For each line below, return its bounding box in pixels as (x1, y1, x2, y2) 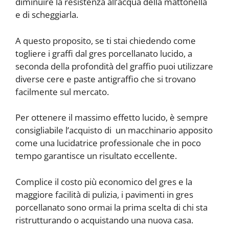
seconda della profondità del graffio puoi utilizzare (15, 60, 213, 72)
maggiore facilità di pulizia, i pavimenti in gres (15, 188, 193, 200)
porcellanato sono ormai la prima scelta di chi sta (15, 201, 208, 213)
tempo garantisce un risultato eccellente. (15, 150, 179, 162)
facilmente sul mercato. (15, 85, 117, 98)
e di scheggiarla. (15, 9, 78, 21)
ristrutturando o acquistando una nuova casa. (15, 214, 193, 226)
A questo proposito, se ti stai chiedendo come (15, 34, 196, 47)
